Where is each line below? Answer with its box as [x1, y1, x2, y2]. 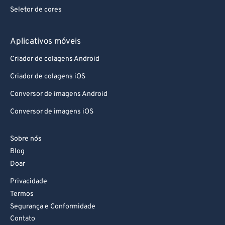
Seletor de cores [10, 6, 62, 15]
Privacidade [10, 177, 47, 186]
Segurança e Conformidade [10, 202, 95, 211]
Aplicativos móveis [10, 36, 81, 48]
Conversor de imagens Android [10, 90, 107, 99]
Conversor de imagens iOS [10, 107, 93, 117]
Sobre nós [10, 135, 42, 144]
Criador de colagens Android [10, 55, 99, 64]
